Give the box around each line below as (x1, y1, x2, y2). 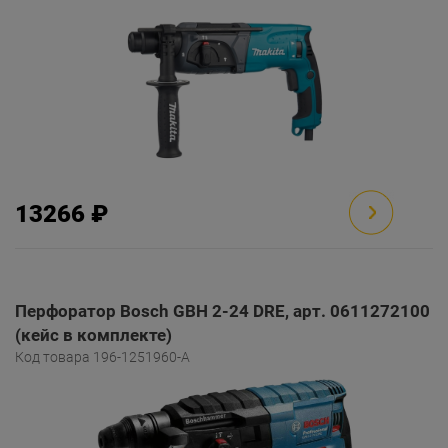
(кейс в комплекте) (15, 325, 172, 345)
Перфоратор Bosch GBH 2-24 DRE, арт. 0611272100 (15, 301, 430, 321)
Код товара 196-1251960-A (15, 349, 190, 365)
